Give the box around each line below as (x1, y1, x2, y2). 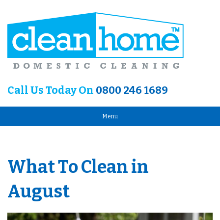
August (7, 181, 70, 203)
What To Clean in (7, 156, 149, 178)
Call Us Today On (7, 84, 96, 97)
